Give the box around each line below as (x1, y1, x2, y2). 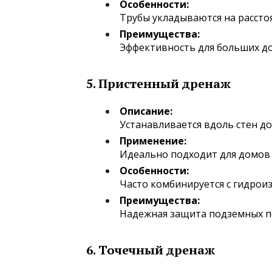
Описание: (120, 104, 172, 118)
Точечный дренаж (98, 241, 215, 258)
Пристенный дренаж (98, 75, 231, 92)
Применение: (120, 134, 186, 148)
